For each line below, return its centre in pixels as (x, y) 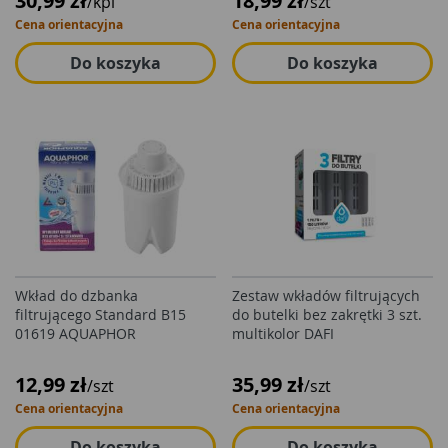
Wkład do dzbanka (76, 295)
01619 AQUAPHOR (75, 333)
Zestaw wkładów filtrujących (326, 295)
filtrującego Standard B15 (100, 314)
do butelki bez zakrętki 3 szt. (327, 314)
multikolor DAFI (283, 333)
